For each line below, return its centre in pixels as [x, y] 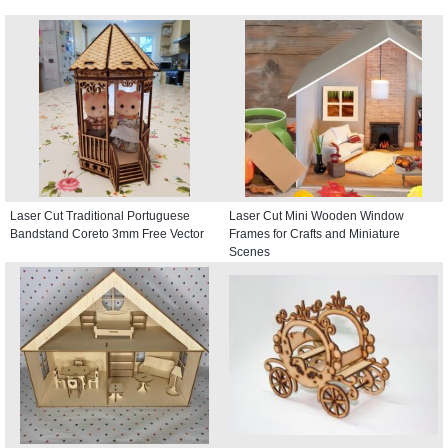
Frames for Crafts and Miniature [314, 233]
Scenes [249, 251]
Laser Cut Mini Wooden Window [316, 215]
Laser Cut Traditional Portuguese [100, 215]
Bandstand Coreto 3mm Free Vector [107, 233]
